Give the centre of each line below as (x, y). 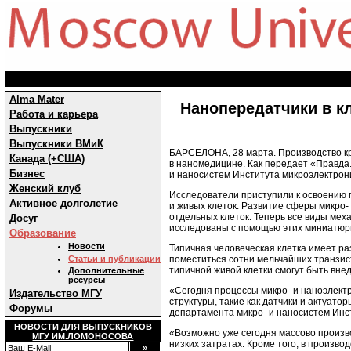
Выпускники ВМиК (56, 144)
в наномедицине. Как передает (240, 163)
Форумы (31, 308)
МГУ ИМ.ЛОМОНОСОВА (83, 336)
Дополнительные (106, 270)
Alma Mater (37, 99)
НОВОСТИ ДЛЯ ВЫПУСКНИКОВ (83, 327)
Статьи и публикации (114, 259)
